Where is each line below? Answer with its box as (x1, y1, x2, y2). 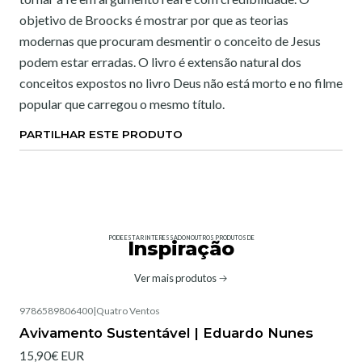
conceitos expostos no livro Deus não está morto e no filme (19, 75, 343, 90)
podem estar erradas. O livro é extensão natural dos (19, 54, 301, 69)
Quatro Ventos (96, 305, 160, 317)
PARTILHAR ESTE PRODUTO (19, 128, 183, 141)
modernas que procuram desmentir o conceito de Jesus (19, 33, 321, 48)
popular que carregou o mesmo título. (19, 96, 225, 112)
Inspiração (128, 237, 234, 260)
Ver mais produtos (134, 271, 217, 284)
